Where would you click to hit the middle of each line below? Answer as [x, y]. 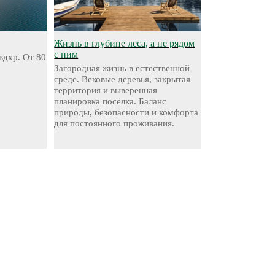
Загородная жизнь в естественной [122, 68]
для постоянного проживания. [114, 123]
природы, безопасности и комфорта [126, 112]
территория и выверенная [106, 90]
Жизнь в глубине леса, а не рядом [125, 43]
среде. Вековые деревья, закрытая [122, 79]
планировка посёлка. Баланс [110, 101]
